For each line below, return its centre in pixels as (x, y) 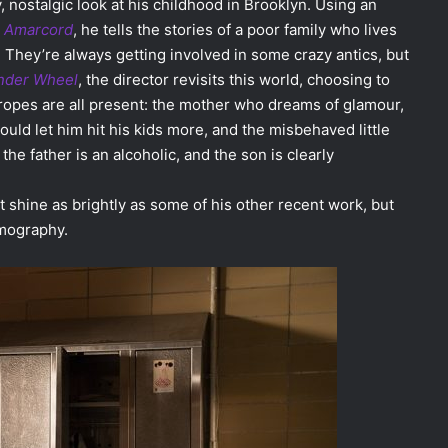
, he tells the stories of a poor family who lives (235, 29)
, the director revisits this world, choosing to (234, 79)
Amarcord (38, 29)
